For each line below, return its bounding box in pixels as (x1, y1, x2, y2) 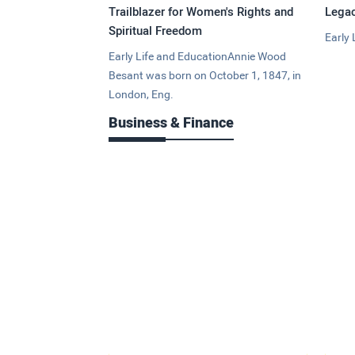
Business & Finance (109, 114, 234, 132)
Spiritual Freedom (109, 24, 202, 39)
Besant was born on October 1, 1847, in (109, 69, 301, 82)
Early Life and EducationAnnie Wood (109, 50, 286, 63)
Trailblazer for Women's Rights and (109, 5, 293, 20)
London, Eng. (109, 88, 174, 101)
